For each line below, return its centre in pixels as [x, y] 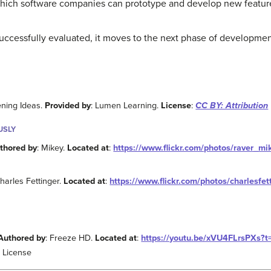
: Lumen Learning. [126, 105]
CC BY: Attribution [232, 105]
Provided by [68, 105]
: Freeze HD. [70, 238]
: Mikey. [52, 148]
